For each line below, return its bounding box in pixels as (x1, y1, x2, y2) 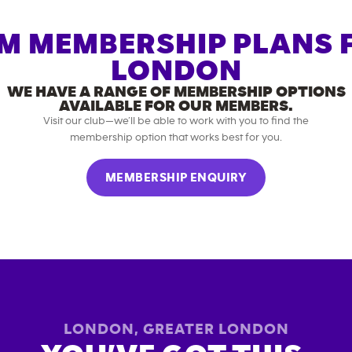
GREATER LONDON (142, 321, 289, 337)
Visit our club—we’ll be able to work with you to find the (43, 115, 309, 126)
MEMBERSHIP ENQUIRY (104, 171, 247, 184)
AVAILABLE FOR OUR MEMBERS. (59, 98, 293, 114)
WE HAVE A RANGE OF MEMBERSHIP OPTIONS (6, 84, 346, 100)
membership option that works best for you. (70, 132, 282, 143)
